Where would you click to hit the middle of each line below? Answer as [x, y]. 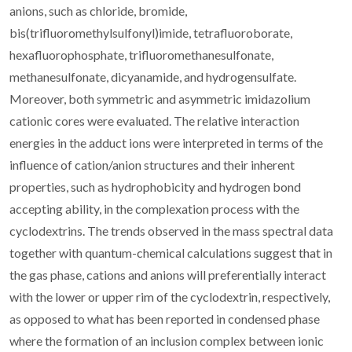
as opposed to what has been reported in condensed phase [165, 318]
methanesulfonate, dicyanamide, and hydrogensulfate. [153, 76]
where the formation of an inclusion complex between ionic [167, 340]
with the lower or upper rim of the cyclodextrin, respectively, [170, 296]
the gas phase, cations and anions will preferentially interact [168, 274]
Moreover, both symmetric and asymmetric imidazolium [160, 98]
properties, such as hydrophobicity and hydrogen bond [155, 186]
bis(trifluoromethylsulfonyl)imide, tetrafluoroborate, [151, 32]
